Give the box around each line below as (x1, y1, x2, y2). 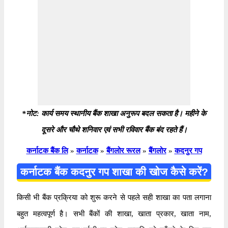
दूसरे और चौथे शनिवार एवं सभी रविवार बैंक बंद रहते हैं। (41, 125, 187, 134)
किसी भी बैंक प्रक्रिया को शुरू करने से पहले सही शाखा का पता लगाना (17, 193, 211, 202)
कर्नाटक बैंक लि (26, 146, 68, 155)
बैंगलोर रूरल (106, 146, 140, 155)
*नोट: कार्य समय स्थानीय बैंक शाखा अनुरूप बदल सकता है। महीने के (22, 109, 206, 118)
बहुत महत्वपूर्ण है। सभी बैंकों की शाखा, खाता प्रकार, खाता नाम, (17, 209, 211, 218)
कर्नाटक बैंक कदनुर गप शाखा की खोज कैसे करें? (20, 165, 208, 178)
